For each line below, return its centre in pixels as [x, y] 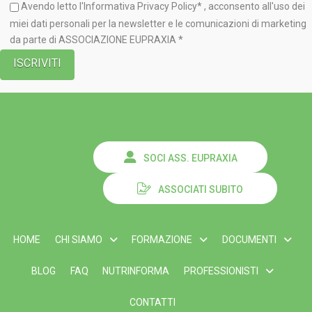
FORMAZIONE [162, 239]
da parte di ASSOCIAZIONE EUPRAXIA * [96, 39]
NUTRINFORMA [136, 271]
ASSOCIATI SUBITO [201, 190]
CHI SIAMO [78, 239]
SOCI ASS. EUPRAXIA [190, 158]
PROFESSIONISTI [221, 271]
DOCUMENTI [249, 239]
